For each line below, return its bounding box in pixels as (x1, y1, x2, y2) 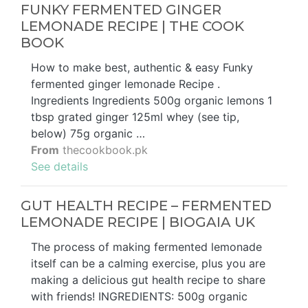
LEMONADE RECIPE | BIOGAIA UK (21, 213, 255, 230)
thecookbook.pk (59, 142, 148, 157)
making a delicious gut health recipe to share (31, 272, 265, 287)
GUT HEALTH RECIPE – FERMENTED (21, 197, 272, 214)
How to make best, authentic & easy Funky (31, 60, 253, 74)
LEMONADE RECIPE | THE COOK (21, 17, 244, 34)
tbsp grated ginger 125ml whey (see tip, (31, 109, 239, 124)
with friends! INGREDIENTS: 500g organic (31, 289, 247, 303)
